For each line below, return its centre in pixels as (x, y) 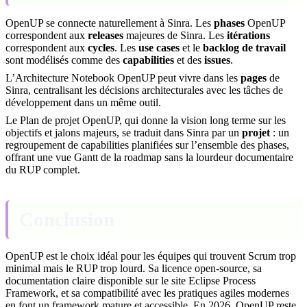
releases (106, 35)
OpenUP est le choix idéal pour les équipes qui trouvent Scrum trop (151, 256)
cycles (101, 47)
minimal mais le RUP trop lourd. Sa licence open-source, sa (134, 268)
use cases (159, 47)
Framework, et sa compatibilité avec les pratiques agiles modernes (147, 293)
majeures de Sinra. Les (175, 35)
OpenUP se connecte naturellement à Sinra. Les (110, 23)
